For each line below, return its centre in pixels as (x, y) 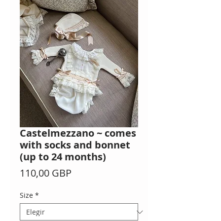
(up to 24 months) (63, 157)
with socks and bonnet (75, 145)
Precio (85, 173)
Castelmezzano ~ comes (78, 133)
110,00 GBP (46, 173)
